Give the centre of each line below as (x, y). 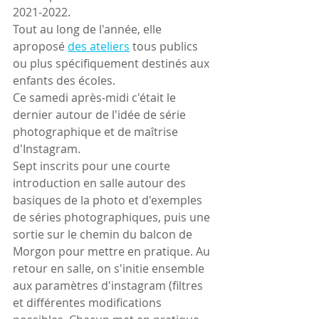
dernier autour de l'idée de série (101, 115)
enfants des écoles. (64, 81)
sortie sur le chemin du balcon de (104, 235)
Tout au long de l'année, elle (89, 30)
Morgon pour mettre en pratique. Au (113, 252)
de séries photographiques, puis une (113, 218)
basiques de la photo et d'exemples (109, 200)
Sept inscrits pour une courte (93, 166)
